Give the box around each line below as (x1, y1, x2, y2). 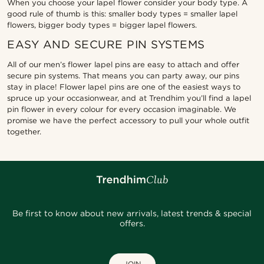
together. (7, 127, 41, 136)
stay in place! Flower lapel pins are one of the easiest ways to (7, 82, 241, 91)
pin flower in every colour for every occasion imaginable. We (7, 104, 236, 114)
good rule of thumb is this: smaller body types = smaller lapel (7, 9, 238, 18)
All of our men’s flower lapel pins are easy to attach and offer (7, 60, 240, 69)
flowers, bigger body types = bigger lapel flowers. (7, 20, 197, 29)
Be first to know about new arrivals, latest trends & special (12, 208, 252, 218)
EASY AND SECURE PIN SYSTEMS (7, 37, 205, 51)
